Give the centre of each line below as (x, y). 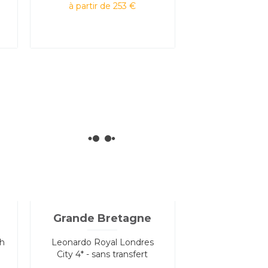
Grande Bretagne (103, 218)
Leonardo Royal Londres (102, 242)
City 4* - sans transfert (103, 254)
